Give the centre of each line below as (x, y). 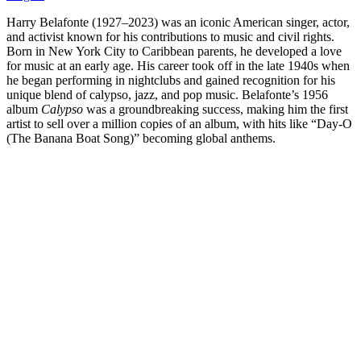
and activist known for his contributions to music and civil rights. (170, 36)
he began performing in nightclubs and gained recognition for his (171, 80)
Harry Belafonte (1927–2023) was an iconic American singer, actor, (178, 22)
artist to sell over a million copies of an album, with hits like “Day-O (179, 123)
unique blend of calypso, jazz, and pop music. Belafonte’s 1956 (167, 94)
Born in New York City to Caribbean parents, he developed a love (174, 51)
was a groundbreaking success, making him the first (216, 109)
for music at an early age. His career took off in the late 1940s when (178, 65)
